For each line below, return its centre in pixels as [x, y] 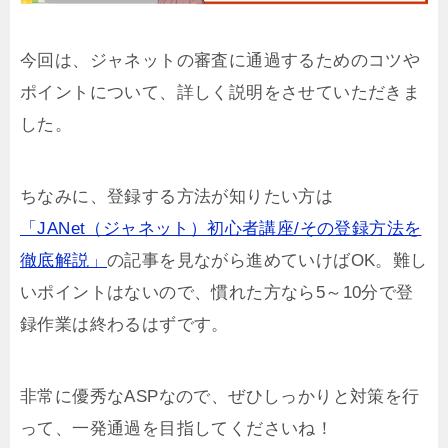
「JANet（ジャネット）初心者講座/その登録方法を [221, 228]
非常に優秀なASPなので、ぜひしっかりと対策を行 [220, 396]
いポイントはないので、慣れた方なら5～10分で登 [217, 292]
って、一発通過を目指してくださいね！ [177, 428]
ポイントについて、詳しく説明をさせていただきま [220, 92]
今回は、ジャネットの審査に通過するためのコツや [220, 60]
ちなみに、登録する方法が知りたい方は [177, 196]
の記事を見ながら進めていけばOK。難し [267, 260]
